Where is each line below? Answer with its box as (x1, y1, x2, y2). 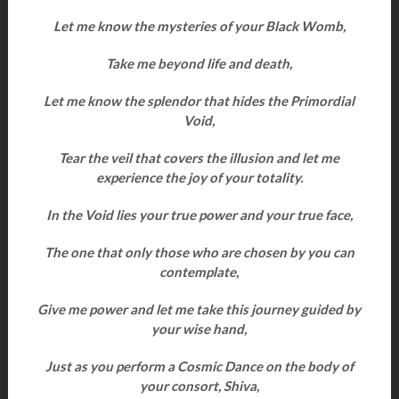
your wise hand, (151, 321, 248, 337)
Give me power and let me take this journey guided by (37, 301, 362, 317)
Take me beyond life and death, (106, 55, 293, 71)
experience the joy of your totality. (95, 169, 303, 185)
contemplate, (159, 264, 240, 280)
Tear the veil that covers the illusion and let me (59, 150, 340, 166)
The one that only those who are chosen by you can (44, 244, 354, 260)
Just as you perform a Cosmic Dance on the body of (45, 358, 354, 374)
